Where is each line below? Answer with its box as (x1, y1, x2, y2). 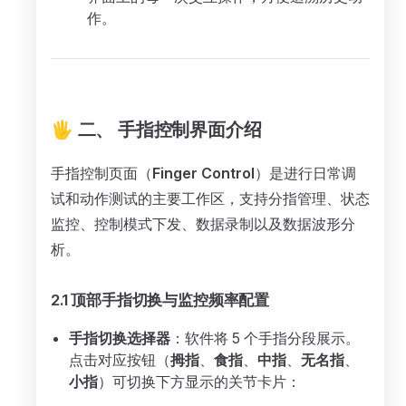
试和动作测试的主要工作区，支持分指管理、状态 (51, 189, 370, 208)
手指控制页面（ (51, 164, 152, 182)
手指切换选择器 (69, 329, 170, 347)
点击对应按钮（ (69, 351, 170, 369)
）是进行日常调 (255, 164, 356, 182)
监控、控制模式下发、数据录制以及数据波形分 (51, 215, 355, 233)
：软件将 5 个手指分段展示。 (170, 329, 360, 347)
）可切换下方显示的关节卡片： (98, 372, 301, 391)
